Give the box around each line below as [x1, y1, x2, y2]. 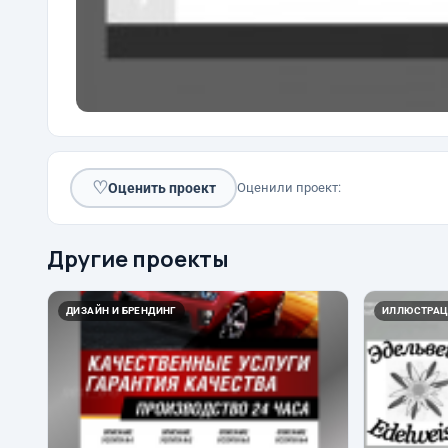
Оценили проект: [237, 180, 341, 196]
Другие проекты [47, 244, 229, 275]
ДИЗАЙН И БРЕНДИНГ [66, 305, 177, 317]
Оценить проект [107, 179, 216, 196]
